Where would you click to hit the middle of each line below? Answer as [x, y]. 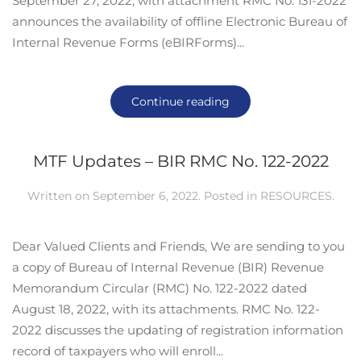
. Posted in [229, 196]
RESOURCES [296, 196]
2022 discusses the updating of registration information [178, 330]
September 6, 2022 [145, 196]
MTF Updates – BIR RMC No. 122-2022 [180, 161]
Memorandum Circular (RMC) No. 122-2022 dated [160, 288]
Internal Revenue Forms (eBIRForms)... [128, 42]
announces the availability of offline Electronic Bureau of [180, 21]
